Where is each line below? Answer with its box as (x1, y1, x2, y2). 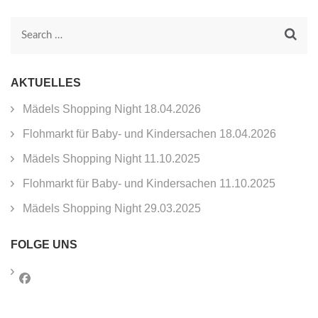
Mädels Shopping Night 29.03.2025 (23, 202, 201, 215)
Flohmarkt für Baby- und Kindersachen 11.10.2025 (23, 177, 275, 190)
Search (21, 30, 61, 44)
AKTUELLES (11, 77, 81, 89)
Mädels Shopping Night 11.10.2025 (23, 153, 200, 165)
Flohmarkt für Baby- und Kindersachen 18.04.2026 (23, 128, 276, 141)
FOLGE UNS (11, 238, 77, 251)
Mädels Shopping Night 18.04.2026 (23, 103, 201, 116)
